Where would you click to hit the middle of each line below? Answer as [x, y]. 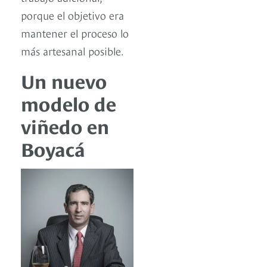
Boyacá [53, 148]
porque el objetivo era [72, 14]
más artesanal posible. [72, 50]
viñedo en [65, 125]
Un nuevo [64, 80]
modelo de [69, 102]
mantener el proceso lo [75, 32]
